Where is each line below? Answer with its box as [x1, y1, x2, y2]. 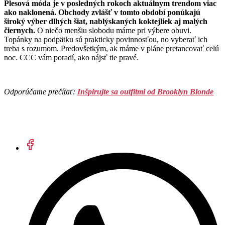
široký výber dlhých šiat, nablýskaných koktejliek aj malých [4, 17, 207, 26]
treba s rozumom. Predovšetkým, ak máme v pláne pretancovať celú [4, 44, 219, 53]
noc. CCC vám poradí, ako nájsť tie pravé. [4, 53, 141, 62]
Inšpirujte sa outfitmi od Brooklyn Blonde [77, 87, 213, 96]
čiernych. [4, 26, 35, 35]
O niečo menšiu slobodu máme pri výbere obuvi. [35, 26, 191, 35]
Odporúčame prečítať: [4, 87, 77, 96]
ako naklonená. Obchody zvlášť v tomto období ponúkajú [4, 8, 200, 17]
